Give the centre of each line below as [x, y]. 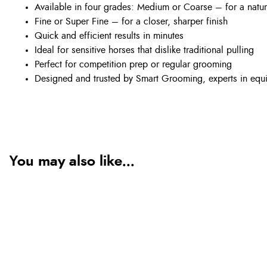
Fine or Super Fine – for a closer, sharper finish [131, 21]
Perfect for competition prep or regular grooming [133, 64]
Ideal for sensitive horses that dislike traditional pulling [144, 50]
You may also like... [72, 162]
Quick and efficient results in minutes [109, 36]
